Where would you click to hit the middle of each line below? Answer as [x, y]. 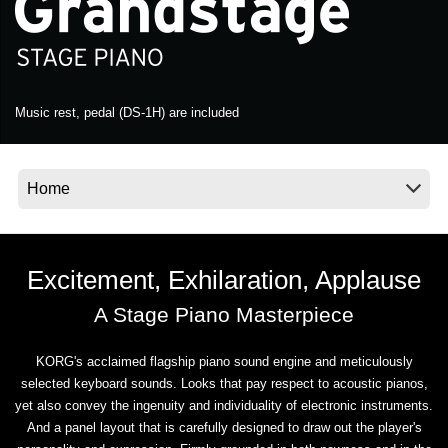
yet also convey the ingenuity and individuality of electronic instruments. [224, 406]
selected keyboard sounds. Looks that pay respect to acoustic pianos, [224, 384]
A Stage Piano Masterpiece [224, 315]
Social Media [110, 92]
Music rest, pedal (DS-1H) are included [127, 113]
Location [97, 52]
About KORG [113, 162]
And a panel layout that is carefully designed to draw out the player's [224, 428]
